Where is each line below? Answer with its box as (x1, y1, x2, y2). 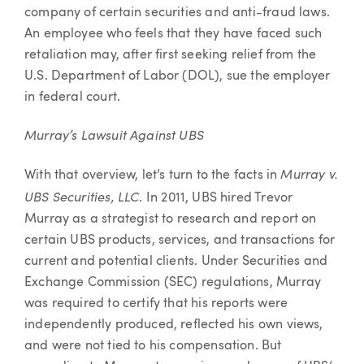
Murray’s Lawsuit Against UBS (24, 126, 205, 143)
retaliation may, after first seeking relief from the (24, 49, 317, 63)
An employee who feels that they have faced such (24, 28, 323, 41)
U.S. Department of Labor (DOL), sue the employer (24, 70, 331, 84)
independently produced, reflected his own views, (24, 318, 323, 331)
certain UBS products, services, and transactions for (24, 233, 336, 247)
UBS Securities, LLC (24, 188, 140, 205)
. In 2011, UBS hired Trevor (139, 191, 293, 205)
